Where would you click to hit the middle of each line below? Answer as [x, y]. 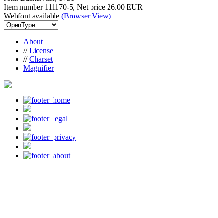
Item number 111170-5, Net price [55, 7]
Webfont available [33, 16]
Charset [41, 59]
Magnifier [38, 68]
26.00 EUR [125, 7]
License [41, 50]
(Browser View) [86, 16]
